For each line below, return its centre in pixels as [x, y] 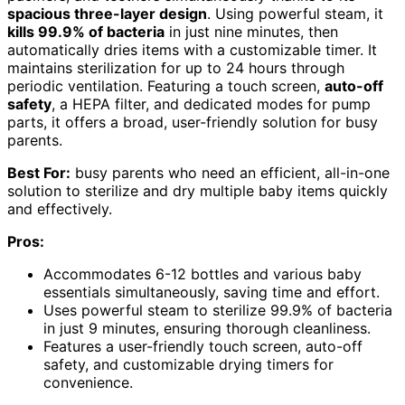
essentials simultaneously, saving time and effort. [212, 292]
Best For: [39, 172]
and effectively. [60, 208]
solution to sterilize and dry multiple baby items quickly [198, 190]
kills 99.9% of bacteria [86, 31]
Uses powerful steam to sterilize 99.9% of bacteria [218, 310]
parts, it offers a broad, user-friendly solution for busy [193, 122]
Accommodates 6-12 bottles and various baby [202, 273]
